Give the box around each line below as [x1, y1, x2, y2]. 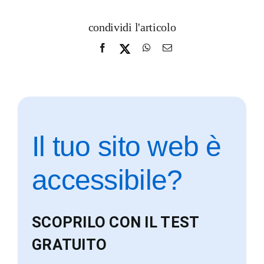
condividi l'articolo [88, 21, 176, 34]
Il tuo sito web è [31, 131, 222, 163]
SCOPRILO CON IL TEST [31, 213, 199, 232]
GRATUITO [31, 236, 107, 254]
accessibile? [31, 164, 183, 196]
